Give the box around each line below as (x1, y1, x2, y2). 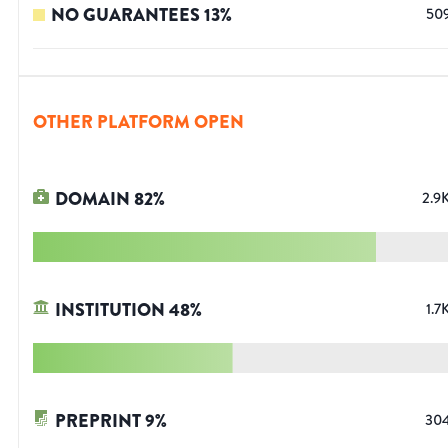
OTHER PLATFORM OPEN (33, 109, 244, 136)
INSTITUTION (55, 297, 165, 324)
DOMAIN (55, 186, 130, 213)
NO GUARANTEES (51, 2, 200, 29)
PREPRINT (55, 408, 141, 435)
